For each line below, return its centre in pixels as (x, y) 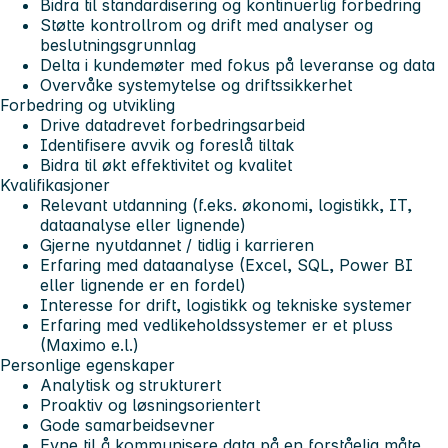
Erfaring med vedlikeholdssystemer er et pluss (216, 325)
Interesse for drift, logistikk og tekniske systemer (226, 305)
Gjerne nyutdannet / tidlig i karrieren (177, 245)
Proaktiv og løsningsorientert (150, 405)
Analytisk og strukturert (130, 385)
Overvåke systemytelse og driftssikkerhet (196, 85)
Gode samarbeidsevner (127, 425)
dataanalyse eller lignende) (143, 225)
